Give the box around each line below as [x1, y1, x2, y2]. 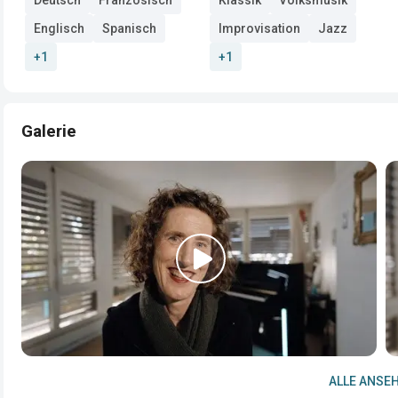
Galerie [21, 120, 76, 141]
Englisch [34, 20, 84, 36]
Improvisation [219, 20, 300, 36]
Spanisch [102, 20, 156, 36]
